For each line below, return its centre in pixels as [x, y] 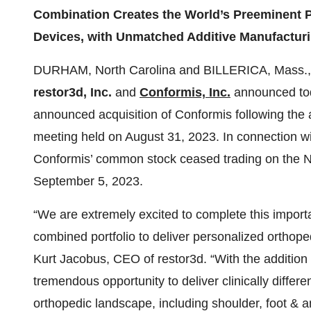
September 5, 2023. [88, 181]
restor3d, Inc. [73, 92]
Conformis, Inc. [185, 92]
